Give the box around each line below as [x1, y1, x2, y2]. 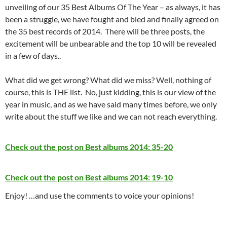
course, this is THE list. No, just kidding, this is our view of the [5, 87, 216, 97]
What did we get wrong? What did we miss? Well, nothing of [5, 75, 211, 85]
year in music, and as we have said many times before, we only [5, 99, 217, 109]
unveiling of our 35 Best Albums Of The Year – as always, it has [5, 2, 220, 12]
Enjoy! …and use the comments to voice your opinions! [5, 191, 194, 201]
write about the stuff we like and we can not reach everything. [5, 111, 217, 122]
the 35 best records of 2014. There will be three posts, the [5, 26, 205, 36]
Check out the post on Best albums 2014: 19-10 [5, 172, 173, 182]
